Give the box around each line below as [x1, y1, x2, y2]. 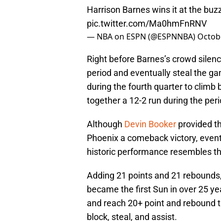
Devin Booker [124, 119, 176, 130]
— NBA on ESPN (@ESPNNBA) [87, 31, 197, 42]
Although [87, 119, 124, 130]
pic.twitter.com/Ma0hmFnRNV [87, 18, 207, 29]
